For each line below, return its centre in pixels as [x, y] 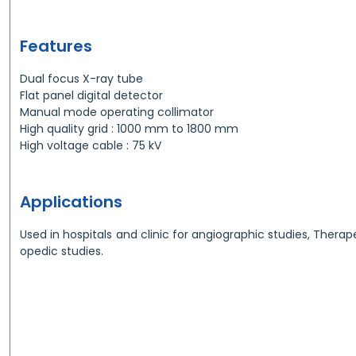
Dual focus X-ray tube [83, 78]
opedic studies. [62, 251]
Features [56, 46]
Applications [71, 201]
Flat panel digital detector [93, 95]
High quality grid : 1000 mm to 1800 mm [131, 128]
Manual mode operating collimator [118, 112]
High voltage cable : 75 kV [91, 145]
